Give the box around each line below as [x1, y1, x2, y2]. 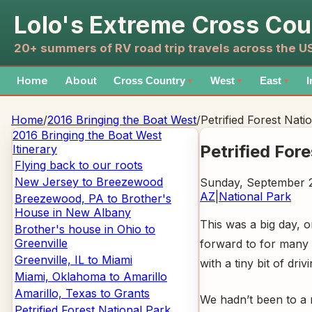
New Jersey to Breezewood [15, 175, 163, 189]
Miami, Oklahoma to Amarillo [15, 270, 167, 283]
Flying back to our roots [15, 158, 143, 172]
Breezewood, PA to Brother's [15, 192, 171, 205]
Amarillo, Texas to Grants [15, 286, 150, 300]
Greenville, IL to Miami [15, 253, 132, 267]
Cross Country [114, 75, 185, 86]
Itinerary [13, 142, 57, 156]
